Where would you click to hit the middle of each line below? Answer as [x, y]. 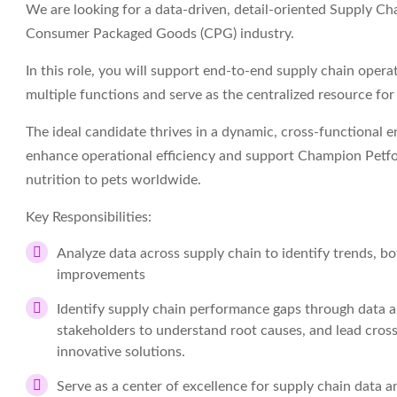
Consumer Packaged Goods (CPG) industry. [160, 34]
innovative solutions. [121, 352]
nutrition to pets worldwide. [113, 180]
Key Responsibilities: [89, 217]
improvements [101, 275]
